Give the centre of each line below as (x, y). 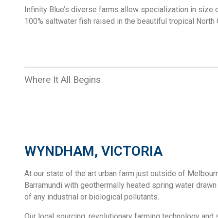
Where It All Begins (63, 79)
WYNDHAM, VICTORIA (93, 151)
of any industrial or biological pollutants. (92, 197)
